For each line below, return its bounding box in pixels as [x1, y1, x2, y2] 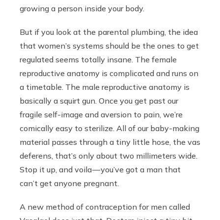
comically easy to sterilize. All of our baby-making [20, 123, 199, 134]
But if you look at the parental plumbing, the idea [20, 27, 198, 37]
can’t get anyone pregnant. [20, 178, 119, 189]
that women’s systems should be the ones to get [20, 41, 199, 51]
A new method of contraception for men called [20, 202, 190, 212]
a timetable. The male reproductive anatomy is [20, 82, 190, 92]
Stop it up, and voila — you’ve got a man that [20, 165, 181, 175]
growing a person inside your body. [20, 3, 144, 14]
